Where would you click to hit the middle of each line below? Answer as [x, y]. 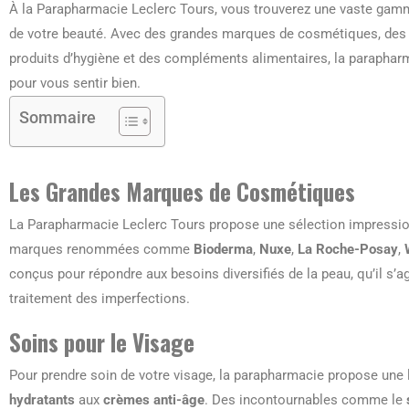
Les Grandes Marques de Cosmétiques [182, 191]
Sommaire [58, 117]
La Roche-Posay [348, 249]
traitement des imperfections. [100, 298]
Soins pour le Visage [102, 341]
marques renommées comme [101, 249]
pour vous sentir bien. [75, 83]
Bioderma [223, 249]
